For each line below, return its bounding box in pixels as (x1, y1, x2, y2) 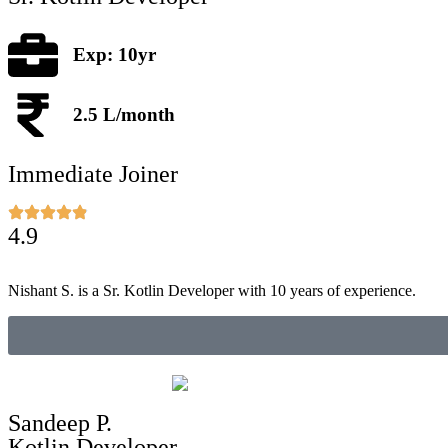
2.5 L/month (73, 103, 175, 125)
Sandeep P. (8, 409, 112, 436)
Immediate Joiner (8, 161, 178, 188)
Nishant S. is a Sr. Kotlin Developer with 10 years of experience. (8, 282, 416, 300)
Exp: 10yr (73, 44, 156, 66)
